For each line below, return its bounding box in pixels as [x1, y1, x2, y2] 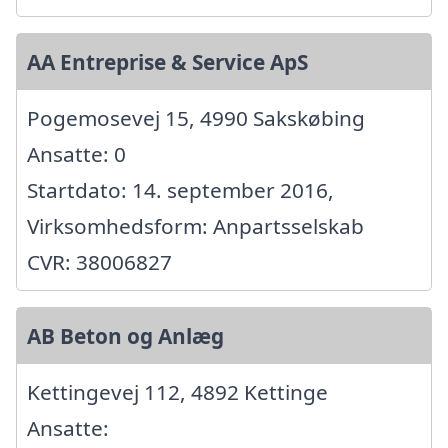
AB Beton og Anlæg [27, 322, 224, 351]
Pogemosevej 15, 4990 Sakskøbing [27, 104, 365, 133]
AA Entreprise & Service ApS [27, 48, 308, 77]
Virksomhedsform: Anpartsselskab [27, 212, 364, 241]
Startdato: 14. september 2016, [27, 176, 334, 205]
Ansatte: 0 [27, 140, 126, 169]
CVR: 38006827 [27, 248, 172, 277]
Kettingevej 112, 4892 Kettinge [27, 378, 328, 407]
